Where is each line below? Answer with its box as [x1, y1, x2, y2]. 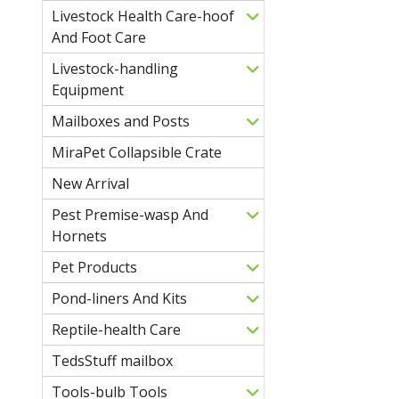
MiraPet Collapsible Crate [52, 142, 222, 162]
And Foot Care [52, 27, 146, 47]
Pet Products [52, 256, 137, 277]
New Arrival [52, 173, 129, 193]
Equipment [52, 79, 124, 100]
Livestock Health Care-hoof [52, 5, 234, 26]
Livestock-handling [52, 58, 178, 78]
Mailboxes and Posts [52, 110, 190, 131]
